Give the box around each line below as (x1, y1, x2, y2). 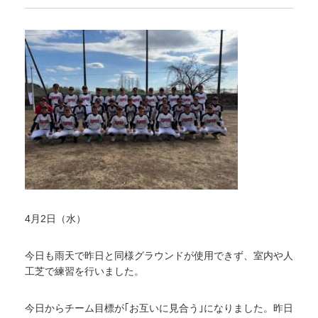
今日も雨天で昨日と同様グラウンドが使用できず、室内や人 (25, 250, 293, 261)
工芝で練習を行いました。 (25, 265, 144, 277)
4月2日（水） (25, 213, 86, 224)
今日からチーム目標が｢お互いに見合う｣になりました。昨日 (25, 302, 293, 314)
